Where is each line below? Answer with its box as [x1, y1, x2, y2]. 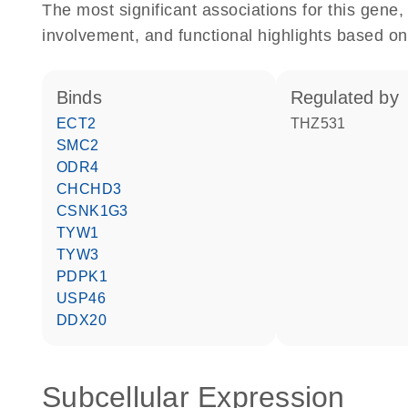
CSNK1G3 [67, 203, 128, 219]
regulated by [303, 87, 399, 107]
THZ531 [300, 116, 346, 131]
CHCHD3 [67, 181, 122, 197]
